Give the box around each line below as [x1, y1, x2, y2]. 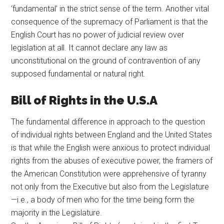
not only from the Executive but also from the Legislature [11, 181, 209, 191]
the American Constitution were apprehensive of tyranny [11, 168, 207, 178]
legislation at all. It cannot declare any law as [11, 42, 168, 52]
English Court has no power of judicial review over [11, 29, 184, 39]
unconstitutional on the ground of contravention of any [11, 55, 201, 65]
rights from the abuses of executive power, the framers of [11, 155, 213, 165]
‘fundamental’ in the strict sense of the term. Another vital [11, 3, 209, 13]
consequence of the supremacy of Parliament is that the [11, 16, 208, 26]
